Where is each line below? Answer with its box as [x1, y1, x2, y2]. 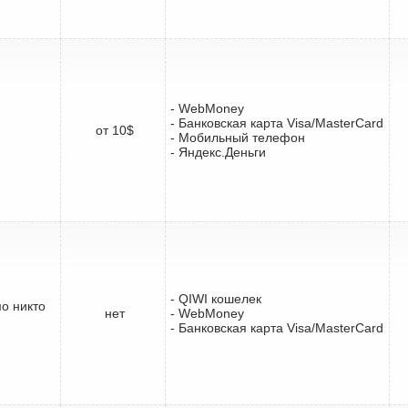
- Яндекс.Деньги [170, 144, 266, 159]
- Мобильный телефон [170, 129, 305, 145]
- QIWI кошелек [170, 291, 261, 306]
